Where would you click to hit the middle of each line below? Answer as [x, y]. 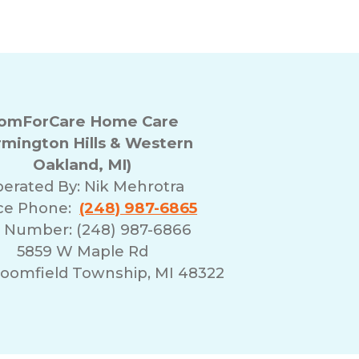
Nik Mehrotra [134, 186]
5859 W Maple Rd [82, 251]
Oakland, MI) [83, 164]
